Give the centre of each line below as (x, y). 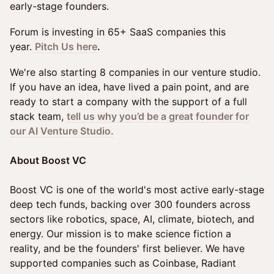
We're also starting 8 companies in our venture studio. (135, 72)
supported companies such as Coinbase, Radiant (123, 263)
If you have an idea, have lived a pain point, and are (129, 87)
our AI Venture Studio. (62, 131)
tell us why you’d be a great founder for (158, 116)
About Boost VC (48, 160)
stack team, (38, 116)
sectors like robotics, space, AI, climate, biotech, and (132, 219)
